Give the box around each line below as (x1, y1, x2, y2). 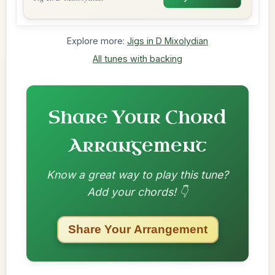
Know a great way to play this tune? (47, 168, 228, 181)
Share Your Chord (48, 106, 227, 130)
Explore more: (67, 36, 127, 46)
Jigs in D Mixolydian (127, 36, 208, 46)
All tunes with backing (93, 53, 182, 64)
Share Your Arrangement (68, 223, 207, 236)
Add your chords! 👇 (87, 185, 188, 198)
